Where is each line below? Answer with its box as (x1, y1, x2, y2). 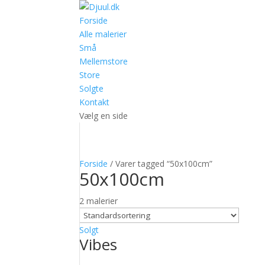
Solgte (79, 83, 104, 94)
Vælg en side (79, 110, 128, 121)
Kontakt (79, 96, 110, 108)
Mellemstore (79, 56, 128, 67)
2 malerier (79, 195, 118, 206)
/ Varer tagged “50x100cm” (108, 158, 213, 169)
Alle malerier (79, 28, 127, 40)
